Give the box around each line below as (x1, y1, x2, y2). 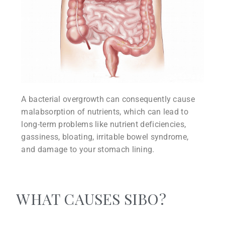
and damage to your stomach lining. (21, 145, 155, 155)
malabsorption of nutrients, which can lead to (21, 107, 188, 117)
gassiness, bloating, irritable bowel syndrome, (21, 132, 189, 142)
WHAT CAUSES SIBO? (16, 189, 166, 209)
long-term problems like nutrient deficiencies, (21, 120, 186, 130)
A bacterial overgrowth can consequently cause (21, 94, 195, 104)
